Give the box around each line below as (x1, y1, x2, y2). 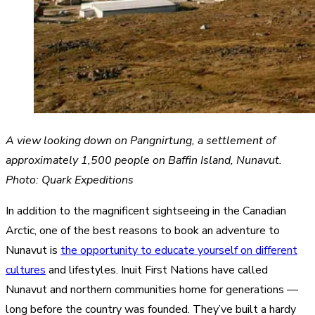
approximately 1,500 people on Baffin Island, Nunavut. (6, 153, 282, 169)
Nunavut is (6, 243, 60, 259)
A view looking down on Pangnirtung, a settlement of (6, 133, 276, 149)
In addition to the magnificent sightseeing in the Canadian (6, 203, 286, 219)
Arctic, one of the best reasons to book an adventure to (6, 223, 280, 239)
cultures (6, 262, 46, 278)
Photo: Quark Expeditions (6, 172, 134, 188)
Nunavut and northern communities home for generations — (6, 282, 298, 298)
